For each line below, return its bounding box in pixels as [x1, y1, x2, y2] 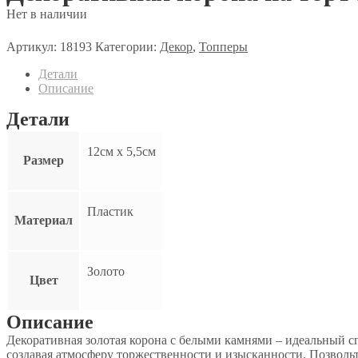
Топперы [199, 39, 248, 54]
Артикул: [6, 39, 60, 54]
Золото [87, 264, 125, 278]
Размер [23, 153, 64, 167]
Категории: [95, 39, 160, 54]
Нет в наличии [6, 7, 87, 22]
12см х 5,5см [87, 144, 156, 158]
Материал [14, 213, 73, 227]
